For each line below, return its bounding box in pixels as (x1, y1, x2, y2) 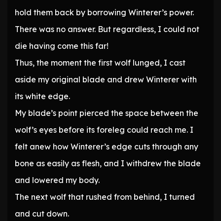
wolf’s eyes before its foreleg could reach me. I (15, 125, 193, 135)
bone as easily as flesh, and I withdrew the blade (15, 158, 201, 169)
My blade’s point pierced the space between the (15, 108, 198, 118)
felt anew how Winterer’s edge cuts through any (15, 142, 198, 152)
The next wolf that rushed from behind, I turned (15, 192, 195, 202)
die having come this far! (15, 41, 109, 51)
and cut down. (15, 209, 69, 219)
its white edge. (15, 91, 70, 102)
